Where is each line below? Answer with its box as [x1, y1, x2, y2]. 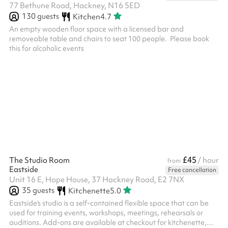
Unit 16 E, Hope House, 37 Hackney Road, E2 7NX [9, 175, 184, 185]
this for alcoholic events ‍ [9, 44, 85, 53]
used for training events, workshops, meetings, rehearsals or [9, 208, 203, 217]
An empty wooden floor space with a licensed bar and [9, 24, 184, 34]
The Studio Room [9, 155, 70, 165]
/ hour [197, 155, 219, 165]
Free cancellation [168, 166, 216, 174]
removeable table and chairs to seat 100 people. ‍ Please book [9, 34, 209, 43]
